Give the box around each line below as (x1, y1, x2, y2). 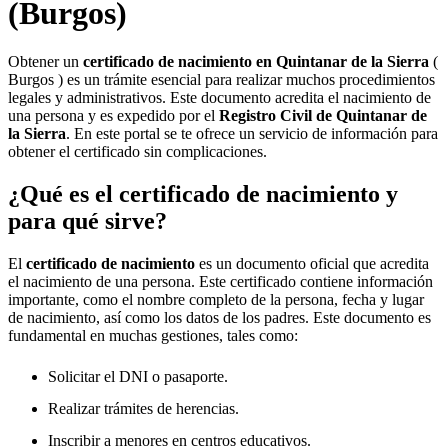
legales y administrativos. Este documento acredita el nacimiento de (8, 89, 431, 106)
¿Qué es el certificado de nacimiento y (8, 180, 398, 207)
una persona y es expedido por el (8, 107, 219, 124)
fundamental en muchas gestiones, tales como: (8, 326, 298, 344)
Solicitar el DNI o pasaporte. (48, 367, 228, 385)
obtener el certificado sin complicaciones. (8, 143, 267, 160)
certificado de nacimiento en (83, 53, 276, 70)
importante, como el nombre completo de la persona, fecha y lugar (8, 290, 424, 308)
